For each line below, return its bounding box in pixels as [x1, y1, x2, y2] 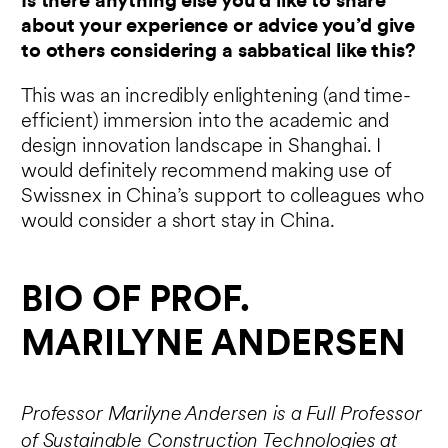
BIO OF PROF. [21, 283, 251, 320]
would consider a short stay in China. [21, 211, 335, 232]
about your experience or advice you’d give [21, 17, 416, 38]
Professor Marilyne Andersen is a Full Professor [21, 401, 422, 426]
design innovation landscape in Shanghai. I [21, 136, 382, 157]
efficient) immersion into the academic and [21, 111, 390, 132]
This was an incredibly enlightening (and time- [21, 86, 411, 107]
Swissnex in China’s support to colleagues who [21, 186, 424, 207]
